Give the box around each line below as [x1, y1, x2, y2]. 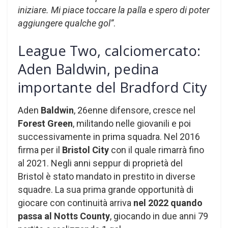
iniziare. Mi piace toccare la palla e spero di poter [18, 5, 210, 16]
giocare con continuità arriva [18, 197, 133, 208]
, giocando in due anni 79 [110, 210, 208, 221]
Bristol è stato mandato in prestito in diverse [18, 170, 195, 182]
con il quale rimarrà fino [109, 144, 204, 155]
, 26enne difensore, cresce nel [74, 104, 195, 116]
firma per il [18, 144, 62, 155]
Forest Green [18, 118, 73, 129]
